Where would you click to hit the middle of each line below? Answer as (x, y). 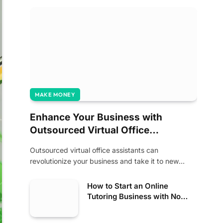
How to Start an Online (128, 186)
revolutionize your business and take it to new (104, 161)
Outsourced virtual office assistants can (94, 150)
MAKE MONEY (55, 95)
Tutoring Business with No (134, 196)
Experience (108, 207)
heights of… (49, 172)
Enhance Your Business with (96, 117)
